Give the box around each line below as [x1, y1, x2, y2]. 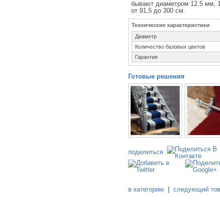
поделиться [128, 148, 164, 156]
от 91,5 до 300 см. [131, 7, 186, 14]
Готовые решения [128, 73, 185, 81]
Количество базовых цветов [135, 44, 206, 50]
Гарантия [135, 54, 158, 60]
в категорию [128, 186, 165, 193]
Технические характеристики [132, 22, 210, 28]
